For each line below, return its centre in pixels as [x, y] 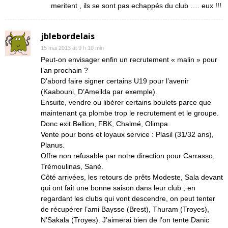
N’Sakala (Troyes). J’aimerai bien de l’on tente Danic [125, 220]
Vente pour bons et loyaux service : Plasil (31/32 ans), [127, 134]
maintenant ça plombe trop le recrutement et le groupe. [130, 113]
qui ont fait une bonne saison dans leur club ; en [118, 188]
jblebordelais [68, 36]
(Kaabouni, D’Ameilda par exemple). [99, 92]
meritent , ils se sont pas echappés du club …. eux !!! [136, 6]
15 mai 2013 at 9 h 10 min [72, 48]
